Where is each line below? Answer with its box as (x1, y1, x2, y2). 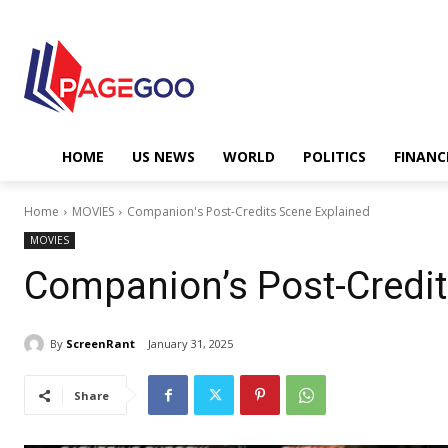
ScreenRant (66, 335, 135, 351)
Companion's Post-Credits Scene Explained (127, 203, 370, 220)
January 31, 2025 (148, 336, 233, 352)
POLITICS (303, 147, 366, 166)
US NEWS (132, 147, 195, 166)
